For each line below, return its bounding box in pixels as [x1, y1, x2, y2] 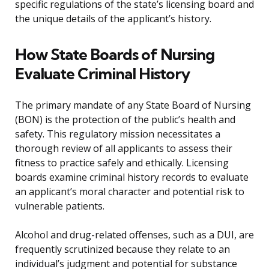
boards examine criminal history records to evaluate [15, 171, 249, 184]
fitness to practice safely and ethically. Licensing [15, 156, 229, 170]
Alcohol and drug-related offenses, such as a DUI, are [15, 228, 254, 242]
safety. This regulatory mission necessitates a [15, 127, 220, 141]
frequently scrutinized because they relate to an [15, 243, 230, 256]
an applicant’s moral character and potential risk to [15, 185, 244, 199]
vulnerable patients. [15, 199, 104, 213]
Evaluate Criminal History [15, 64, 190, 84]
